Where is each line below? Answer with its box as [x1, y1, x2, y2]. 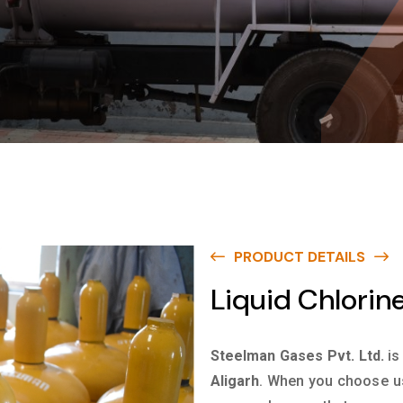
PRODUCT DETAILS [234, 247, 365, 266]
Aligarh [210, 372, 259, 390]
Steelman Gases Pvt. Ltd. [210, 347, 384, 364]
